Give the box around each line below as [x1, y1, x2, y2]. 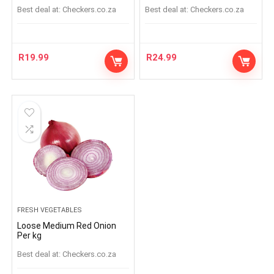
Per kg [17, 231, 42, 240]
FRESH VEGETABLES [17, 206, 83, 214]
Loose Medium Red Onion [17, 221, 117, 231]
